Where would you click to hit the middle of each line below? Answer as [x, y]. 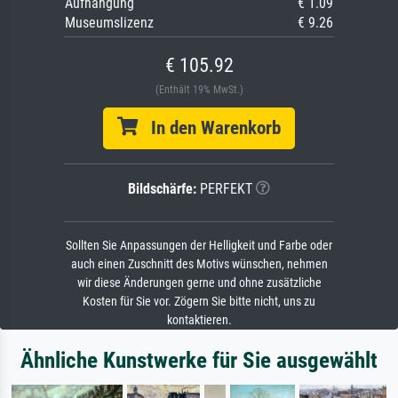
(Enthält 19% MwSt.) [199, 89]
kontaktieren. [199, 320]
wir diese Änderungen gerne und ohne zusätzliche [199, 283]
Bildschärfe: [162, 188]
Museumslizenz [109, 22]
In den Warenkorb [209, 127]
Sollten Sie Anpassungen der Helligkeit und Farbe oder [199, 245]
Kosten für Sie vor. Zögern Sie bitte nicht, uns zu [199, 301]
